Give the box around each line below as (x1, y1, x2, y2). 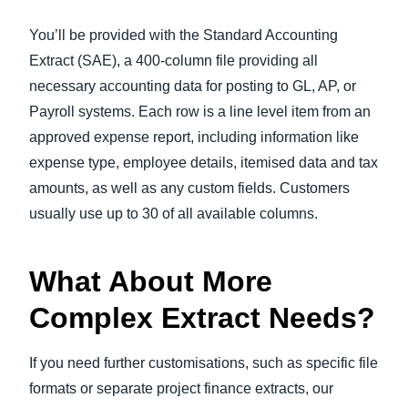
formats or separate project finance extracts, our (29, 381, 333, 396)
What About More (29, 265, 272, 298)
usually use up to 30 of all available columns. (29, 206, 318, 221)
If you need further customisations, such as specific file (29, 355, 378, 371)
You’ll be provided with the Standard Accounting (29, 27, 338, 43)
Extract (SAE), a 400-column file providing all (29, 53, 318, 68)
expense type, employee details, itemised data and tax (29, 155, 378, 170)
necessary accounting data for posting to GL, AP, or (29, 78, 356, 94)
